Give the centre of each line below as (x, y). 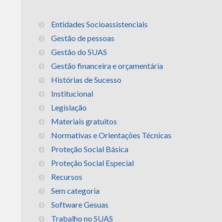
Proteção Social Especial (92, 163)
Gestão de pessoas (83, 38)
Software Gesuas (80, 204)
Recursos (66, 176)
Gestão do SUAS (79, 52)
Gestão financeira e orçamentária (107, 65)
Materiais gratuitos (84, 121)
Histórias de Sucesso (86, 79)
